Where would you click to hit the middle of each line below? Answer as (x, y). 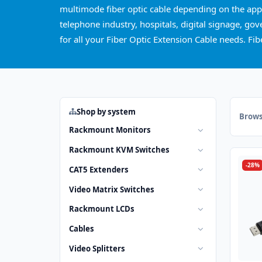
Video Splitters (97, 248)
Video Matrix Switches (112, 189)
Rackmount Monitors (110, 130)
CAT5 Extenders (99, 169)
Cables (82, 229)
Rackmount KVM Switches (119, 150)
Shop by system (106, 111)
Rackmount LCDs (102, 209)
